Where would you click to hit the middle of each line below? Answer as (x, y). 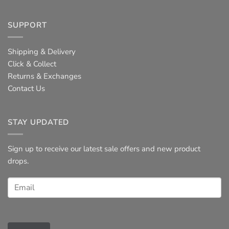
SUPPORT (27, 25)
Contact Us (26, 89)
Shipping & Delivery (42, 52)
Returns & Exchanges (44, 76)
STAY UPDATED (38, 122)
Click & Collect (32, 64)
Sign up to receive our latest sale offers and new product (104, 149)
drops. (18, 161)
